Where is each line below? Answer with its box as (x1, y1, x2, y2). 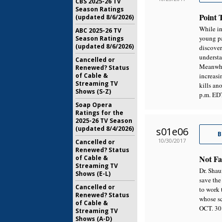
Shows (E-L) (75, 169, 111, 178)
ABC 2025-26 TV (75, 26, 121, 35)
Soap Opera (75, 101, 112, 109)
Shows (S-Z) (75, 87, 111, 96)
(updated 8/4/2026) (75, 124, 134, 133)
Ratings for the (75, 109, 123, 117)
